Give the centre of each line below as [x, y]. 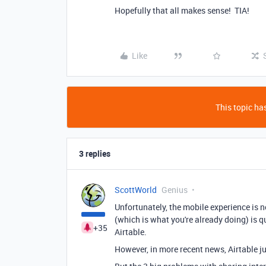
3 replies [95, 153]
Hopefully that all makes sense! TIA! [182, 10]
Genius [175, 190]
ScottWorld [136, 190]
